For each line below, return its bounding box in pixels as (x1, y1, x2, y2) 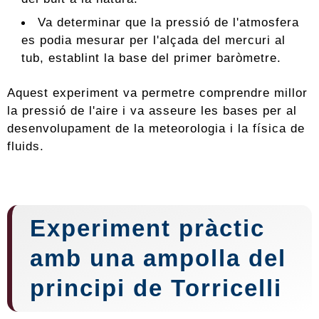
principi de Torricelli (30, 275, 282, 302)
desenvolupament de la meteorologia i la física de (7, 121, 305, 136)
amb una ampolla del (30, 245, 286, 272)
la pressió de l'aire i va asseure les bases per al (7, 103, 297, 118)
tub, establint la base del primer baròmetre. (21, 51, 281, 66)
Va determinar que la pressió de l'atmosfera (38, 15, 300, 30)
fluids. (7, 139, 44, 154)
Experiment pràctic (30, 215, 265, 242)
